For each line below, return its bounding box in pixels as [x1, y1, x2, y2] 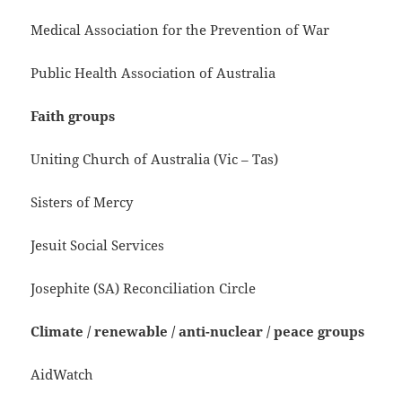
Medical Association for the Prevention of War [31, 21, 330, 39]
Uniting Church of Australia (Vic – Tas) [31, 150, 279, 169]
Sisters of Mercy [31, 193, 134, 212]
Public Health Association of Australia [31, 64, 276, 83]
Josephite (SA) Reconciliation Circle [31, 279, 257, 298]
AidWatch [31, 365, 94, 384]
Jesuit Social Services [31, 236, 165, 255]
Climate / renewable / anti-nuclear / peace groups [31, 322, 365, 341]
